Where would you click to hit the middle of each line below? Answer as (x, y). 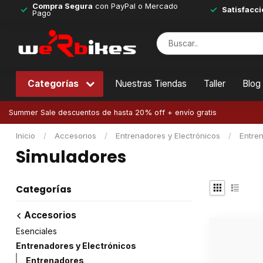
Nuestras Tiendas (151, 84)
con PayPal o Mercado (135, 6)
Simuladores (71, 157)
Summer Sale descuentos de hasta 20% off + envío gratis (113, 112)
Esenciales (36, 231)
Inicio (26, 136)
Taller (215, 84)
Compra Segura (63, 6)
